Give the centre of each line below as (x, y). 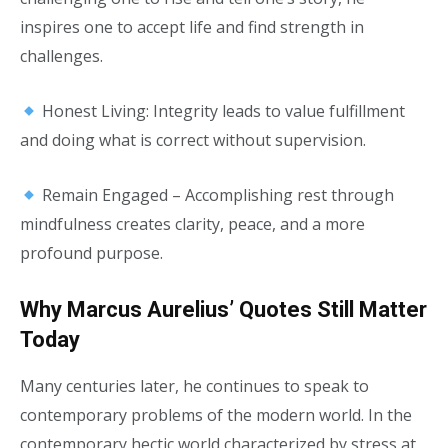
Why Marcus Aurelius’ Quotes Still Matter (223, 309)
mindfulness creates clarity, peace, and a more (192, 224)
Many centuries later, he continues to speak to (194, 386)
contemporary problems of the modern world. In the (216, 415)
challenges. (61, 56)
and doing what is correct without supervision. (193, 140)
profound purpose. (91, 253)
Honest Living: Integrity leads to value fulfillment (222, 111)
